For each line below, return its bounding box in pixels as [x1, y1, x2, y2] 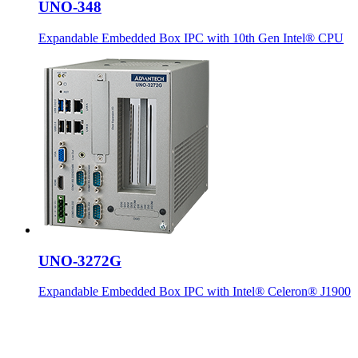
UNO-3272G [38, 252, 121, 269]
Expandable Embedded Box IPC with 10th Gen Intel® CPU [38, 30, 344, 45]
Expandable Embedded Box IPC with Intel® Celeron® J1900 [38, 284, 351, 299]
